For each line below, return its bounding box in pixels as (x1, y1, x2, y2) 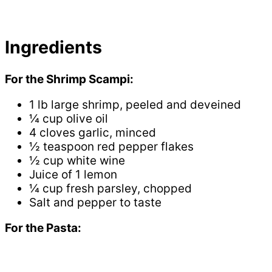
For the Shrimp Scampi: (5, 72, 134, 86)
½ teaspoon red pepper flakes (29, 139, 194, 154)
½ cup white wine (29, 153, 125, 168)
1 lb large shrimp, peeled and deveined (29, 97, 241, 112)
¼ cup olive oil (29, 111, 108, 126)
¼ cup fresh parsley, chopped (29, 181, 192, 195)
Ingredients (5, 36, 102, 58)
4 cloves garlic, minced (29, 125, 156, 140)
